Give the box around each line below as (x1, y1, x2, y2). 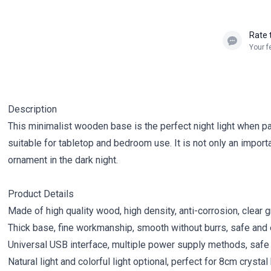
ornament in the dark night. (8, 154, 119, 166)
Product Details (8, 188, 74, 200)
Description (8, 103, 57, 115)
